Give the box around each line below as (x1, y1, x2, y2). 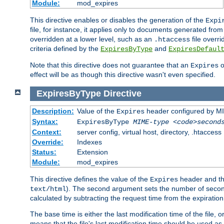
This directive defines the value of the (30, 174, 150, 183)
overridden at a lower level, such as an (30, 35, 154, 43)
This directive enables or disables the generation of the (30, 16, 205, 24)
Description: (31, 106, 74, 115)
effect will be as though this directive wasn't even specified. (30, 70, 215, 79)
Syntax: (31, 117, 58, 125)
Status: (31, 147, 56, 156)
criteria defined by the (30, 44, 100, 53)
